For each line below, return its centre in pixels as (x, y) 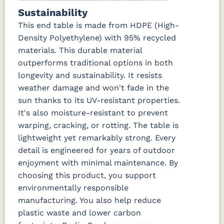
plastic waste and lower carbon (79, 213)
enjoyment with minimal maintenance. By (98, 163)
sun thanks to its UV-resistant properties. (99, 100)
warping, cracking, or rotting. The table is (98, 125)
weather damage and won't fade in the (93, 88)
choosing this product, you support (87, 175)
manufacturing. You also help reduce (89, 200)
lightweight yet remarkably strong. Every (97, 138)
